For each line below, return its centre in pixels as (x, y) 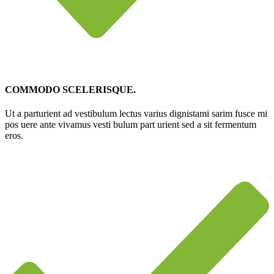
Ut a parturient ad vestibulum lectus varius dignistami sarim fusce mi (136, 113)
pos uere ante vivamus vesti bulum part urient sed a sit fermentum (131, 124)
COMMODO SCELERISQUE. (70, 89)
